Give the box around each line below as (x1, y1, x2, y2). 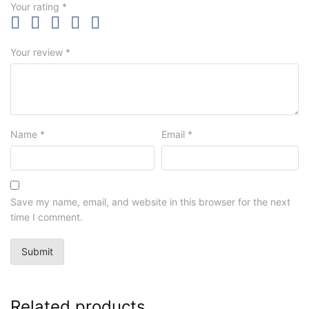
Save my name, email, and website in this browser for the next (10, 196, 290, 208)
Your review (10, 46, 66, 59)
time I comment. (10, 211, 83, 223)
